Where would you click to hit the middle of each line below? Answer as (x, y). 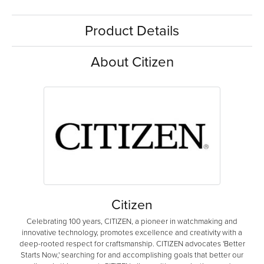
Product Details (132, 31)
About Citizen (132, 62)
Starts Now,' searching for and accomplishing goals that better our (132, 255)
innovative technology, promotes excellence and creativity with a (132, 233)
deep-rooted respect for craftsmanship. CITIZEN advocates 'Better (132, 244)
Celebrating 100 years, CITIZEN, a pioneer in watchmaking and (132, 222)
